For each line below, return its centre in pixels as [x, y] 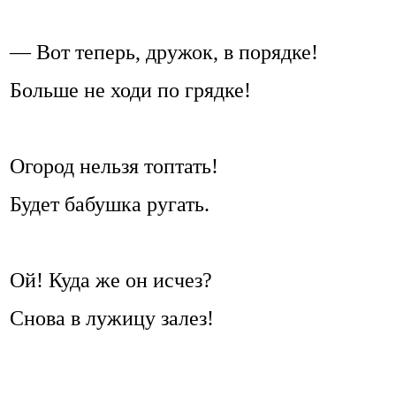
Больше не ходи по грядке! [130, 91]
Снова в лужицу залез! [112, 319]
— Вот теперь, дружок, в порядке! [164, 53]
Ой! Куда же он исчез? [111, 281]
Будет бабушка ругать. [110, 205]
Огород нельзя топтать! [114, 167]
